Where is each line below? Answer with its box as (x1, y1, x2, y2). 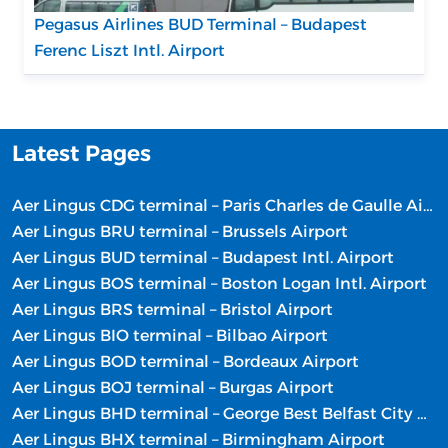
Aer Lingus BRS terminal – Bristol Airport (12, 300, 333, 319)
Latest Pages (12, 140, 151, 167)
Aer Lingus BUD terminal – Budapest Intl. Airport (12, 248, 394, 267)
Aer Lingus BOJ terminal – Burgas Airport (12, 378, 334, 397)
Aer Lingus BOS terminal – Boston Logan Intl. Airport (12, 274, 427, 293)
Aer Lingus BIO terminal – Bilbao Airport (12, 326, 328, 345)
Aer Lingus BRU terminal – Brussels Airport (12, 222, 348, 241)
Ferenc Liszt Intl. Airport (34, 41, 225, 60)
